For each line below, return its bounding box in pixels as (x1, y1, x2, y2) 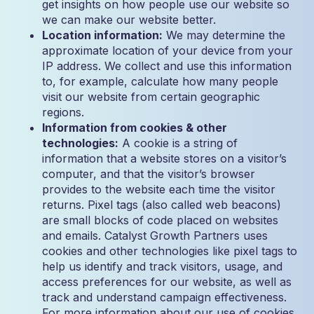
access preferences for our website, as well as (42, 275, 292, 289)
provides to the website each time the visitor (42, 182, 275, 196)
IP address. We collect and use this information (42, 59, 292, 73)
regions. (42, 105, 84, 119)
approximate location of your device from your (42, 43, 293, 57)
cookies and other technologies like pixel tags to (42, 244, 297, 258)
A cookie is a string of (118, 136, 238, 150)
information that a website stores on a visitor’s (42, 151, 287, 165)
